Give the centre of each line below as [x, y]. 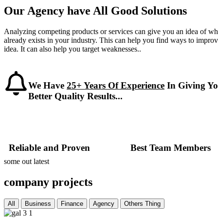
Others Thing [142, 204]
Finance [72, 204]
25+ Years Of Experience [116, 85]
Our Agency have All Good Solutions [95, 10]
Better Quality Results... [75, 96]
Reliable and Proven [49, 148]
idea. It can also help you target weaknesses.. [73, 49]
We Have [47, 85]
